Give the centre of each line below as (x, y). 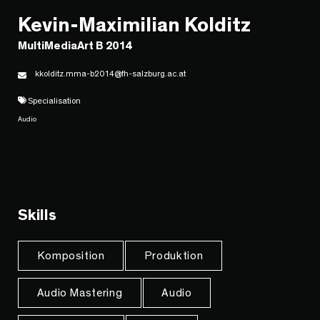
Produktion (174, 256)
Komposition (71, 256)
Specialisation (54, 101)
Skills (37, 215)
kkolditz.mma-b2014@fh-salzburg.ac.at (110, 74)
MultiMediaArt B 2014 (75, 46)
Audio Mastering (80, 293)
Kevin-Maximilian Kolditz (134, 26)
